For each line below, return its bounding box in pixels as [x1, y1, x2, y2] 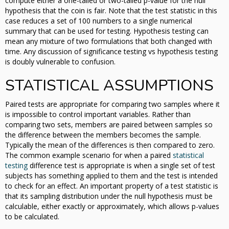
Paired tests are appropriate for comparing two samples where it [5, 99, 220, 109]
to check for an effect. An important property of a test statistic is [5, 180, 218, 191]
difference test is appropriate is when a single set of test [28, 160, 215, 170]
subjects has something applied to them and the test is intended [5, 170, 218, 180]
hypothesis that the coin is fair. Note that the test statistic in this [5, 5, 217, 15]
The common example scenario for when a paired [5, 150, 173, 160]
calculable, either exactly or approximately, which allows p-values [5, 201, 219, 211]
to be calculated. [5, 211, 59, 221]
